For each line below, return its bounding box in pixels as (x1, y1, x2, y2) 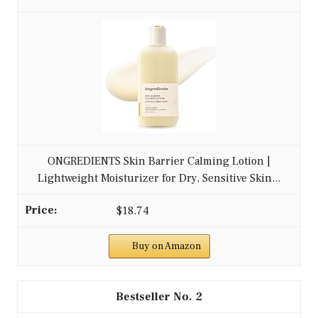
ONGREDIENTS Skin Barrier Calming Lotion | (48, 153, 270, 168)
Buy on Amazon (131, 240, 201, 253)
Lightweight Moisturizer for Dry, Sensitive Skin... (38, 170, 280, 185)
